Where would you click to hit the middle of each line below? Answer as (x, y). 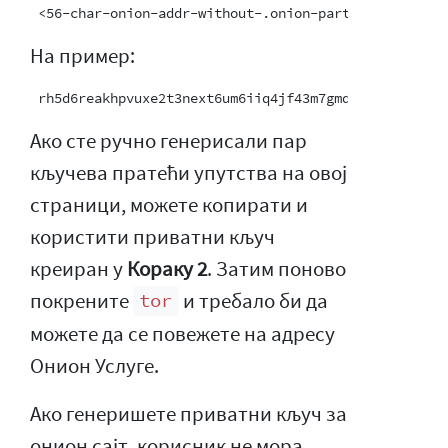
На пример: (82, 55)
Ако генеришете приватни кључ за (188, 413)
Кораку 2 (167, 268)
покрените (81, 300)
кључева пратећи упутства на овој (188, 172)
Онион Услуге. (94, 365)
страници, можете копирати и (169, 204)
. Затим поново (276, 268)
